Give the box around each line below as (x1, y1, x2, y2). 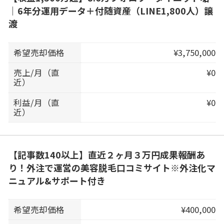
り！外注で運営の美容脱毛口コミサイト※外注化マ (8, 160, 215, 174)
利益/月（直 (13, 96, 60, 109)
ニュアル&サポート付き (8, 173, 105, 187)
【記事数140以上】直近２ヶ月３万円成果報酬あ (8, 147, 205, 161)
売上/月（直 (13, 66, 60, 79)
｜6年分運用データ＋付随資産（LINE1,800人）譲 (8, 3, 213, 17)
